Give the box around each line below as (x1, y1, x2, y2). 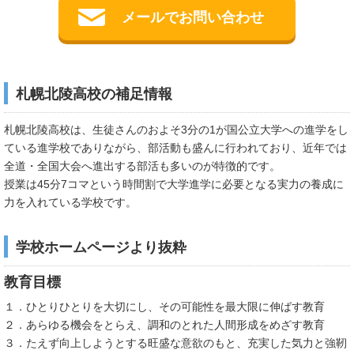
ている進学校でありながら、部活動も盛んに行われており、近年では (4, 141, 347, 154)
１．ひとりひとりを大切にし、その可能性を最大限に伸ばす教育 (4, 300, 325, 313)
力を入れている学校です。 (4, 196, 137, 209)
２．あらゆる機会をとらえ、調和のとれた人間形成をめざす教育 (4, 318, 325, 331)
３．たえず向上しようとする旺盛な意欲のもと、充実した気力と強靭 (4, 337, 347, 349)
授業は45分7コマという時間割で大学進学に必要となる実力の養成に (4, 178, 344, 190)
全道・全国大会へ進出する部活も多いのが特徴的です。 (4, 160, 281, 172)
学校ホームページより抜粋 (16, 239, 186, 255)
